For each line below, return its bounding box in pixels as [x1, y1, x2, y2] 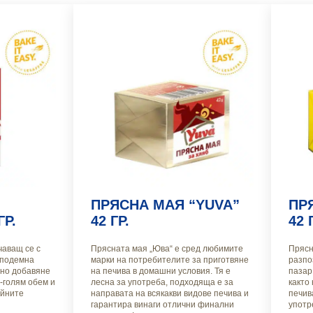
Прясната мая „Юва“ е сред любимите [90, 244, 243, 254]
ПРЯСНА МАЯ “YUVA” [90, 197, 240, 213]
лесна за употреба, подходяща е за [90, 277, 233, 288]
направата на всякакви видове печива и [90, 289, 249, 299]
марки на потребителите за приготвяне [90, 255, 249, 265]
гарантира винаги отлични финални [90, 300, 234, 310]
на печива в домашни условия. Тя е [90, 266, 231, 277]
